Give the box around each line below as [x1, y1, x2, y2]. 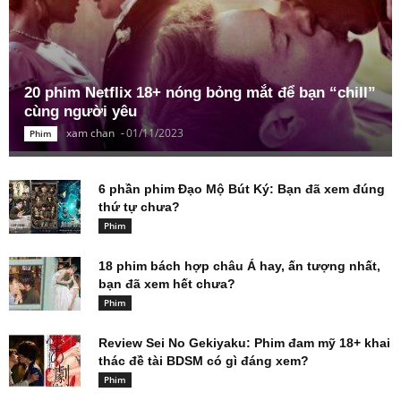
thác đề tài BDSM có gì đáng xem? [98, 353, 309, 368]
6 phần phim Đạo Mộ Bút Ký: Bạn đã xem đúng [98, 181, 385, 196]
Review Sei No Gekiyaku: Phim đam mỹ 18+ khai [98, 335, 390, 350]
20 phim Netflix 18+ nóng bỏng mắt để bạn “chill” [24, 83, 376, 101]
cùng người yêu [24, 102, 137, 120]
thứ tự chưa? [98, 199, 180, 214]
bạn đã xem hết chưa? [98, 276, 235, 291]
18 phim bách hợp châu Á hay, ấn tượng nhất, [98, 258, 380, 273]
